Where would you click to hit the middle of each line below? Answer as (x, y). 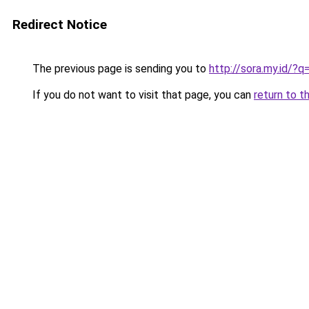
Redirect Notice (60, 24)
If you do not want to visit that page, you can (142, 95)
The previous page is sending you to (119, 69)
